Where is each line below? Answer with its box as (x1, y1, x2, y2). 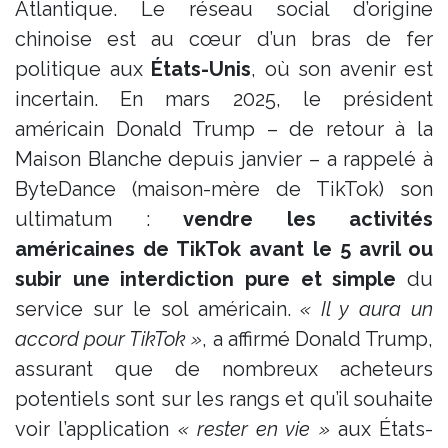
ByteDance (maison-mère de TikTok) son (15, 176, 433, 201)
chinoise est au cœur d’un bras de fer (15, 26, 433, 51)
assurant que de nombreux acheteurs (15, 356, 433, 381)
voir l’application (15, 416, 178, 441)
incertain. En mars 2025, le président (15, 86, 433, 111)
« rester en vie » (177, 416, 330, 441)
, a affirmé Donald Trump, (202, 326, 434, 351)
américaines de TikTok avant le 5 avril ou (15, 236, 433, 261)
